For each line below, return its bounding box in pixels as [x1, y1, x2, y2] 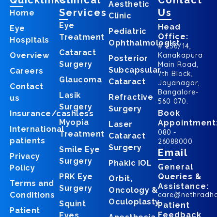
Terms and [10, 179, 54, 188]
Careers [10, 66, 44, 76]
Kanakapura [158, 51, 203, 60]
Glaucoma [59, 75, 102, 85]
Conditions [10, 190, 55, 200]
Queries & [158, 172, 202, 182]
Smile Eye [59, 145, 100, 155]
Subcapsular [108, 65, 161, 75]
